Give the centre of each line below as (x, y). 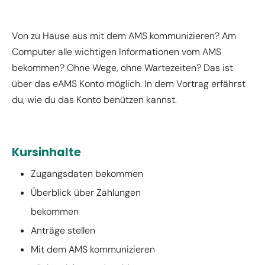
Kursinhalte (46, 153)
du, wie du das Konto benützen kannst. (94, 100)
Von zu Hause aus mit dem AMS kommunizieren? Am (124, 36)
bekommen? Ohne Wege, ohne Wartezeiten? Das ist (122, 68)
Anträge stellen (63, 231)
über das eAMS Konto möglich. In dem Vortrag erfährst (129, 84)
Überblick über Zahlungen (86, 193)
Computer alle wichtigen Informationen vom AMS (117, 52)
